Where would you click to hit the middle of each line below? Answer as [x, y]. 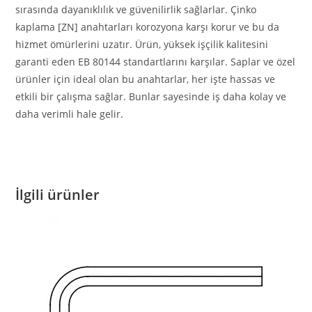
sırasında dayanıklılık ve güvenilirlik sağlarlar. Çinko [136, 9]
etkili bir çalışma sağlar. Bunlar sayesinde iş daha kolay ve [151, 96]
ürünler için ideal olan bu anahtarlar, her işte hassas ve [146, 79]
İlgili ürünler [58, 194]
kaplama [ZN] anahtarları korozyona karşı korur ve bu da [148, 26]
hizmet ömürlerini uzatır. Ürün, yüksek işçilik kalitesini [142, 44]
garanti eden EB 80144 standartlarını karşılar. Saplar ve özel [156, 61]
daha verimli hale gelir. [70, 114]
